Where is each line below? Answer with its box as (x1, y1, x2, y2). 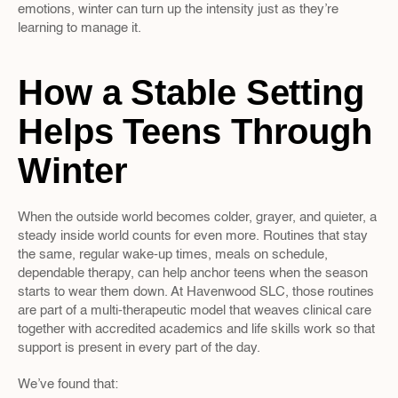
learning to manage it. (18, 21, 141, 35)
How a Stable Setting (18, 73, 364, 112)
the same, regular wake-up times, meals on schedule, (18, 248, 328, 261)
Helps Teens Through (18, 112, 373, 151)
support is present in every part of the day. (18, 341, 260, 354)
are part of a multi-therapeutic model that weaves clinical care (18, 304, 371, 317)
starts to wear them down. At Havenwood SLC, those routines (18, 285, 374, 298)
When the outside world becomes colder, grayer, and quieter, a (18, 211, 377, 224)
